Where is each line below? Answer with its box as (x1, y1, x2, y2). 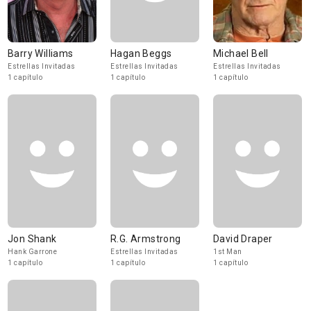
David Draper (213, 233, 273, 244)
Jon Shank (8, 233, 57, 244)
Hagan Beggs (110, 48, 172, 59)
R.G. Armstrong (110, 233, 181, 244)
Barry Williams (8, 48, 74, 59)
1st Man (213, 248, 242, 255)
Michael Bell (213, 48, 269, 59)
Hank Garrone (8, 248, 57, 255)
